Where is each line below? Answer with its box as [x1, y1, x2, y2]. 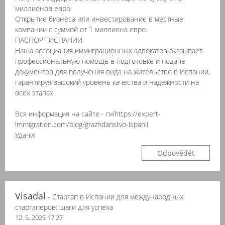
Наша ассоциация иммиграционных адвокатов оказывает [15, 46, 202, 55]
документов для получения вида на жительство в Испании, [15, 67, 210, 76]
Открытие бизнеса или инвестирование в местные [15, 14, 183, 24]
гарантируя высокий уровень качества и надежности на [15, 77, 199, 87]
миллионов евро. [15, 4, 72, 13]
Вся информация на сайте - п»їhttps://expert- [15, 109, 161, 119]
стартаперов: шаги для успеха [15, 202, 113, 212]
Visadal [15, 190, 46, 202]
